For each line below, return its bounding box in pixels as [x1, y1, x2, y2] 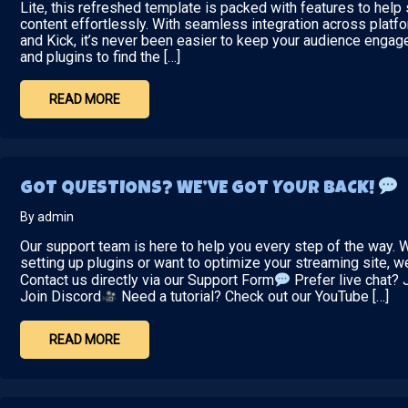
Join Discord [20, 288, 101, 306]
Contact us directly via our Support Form [20, 271, 274, 290]
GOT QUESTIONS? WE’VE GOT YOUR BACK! [20, 180, 378, 199]
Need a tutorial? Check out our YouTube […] [117, 288, 390, 306]
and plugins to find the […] [20, 48, 180, 66]
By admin [20, 209, 74, 225]
